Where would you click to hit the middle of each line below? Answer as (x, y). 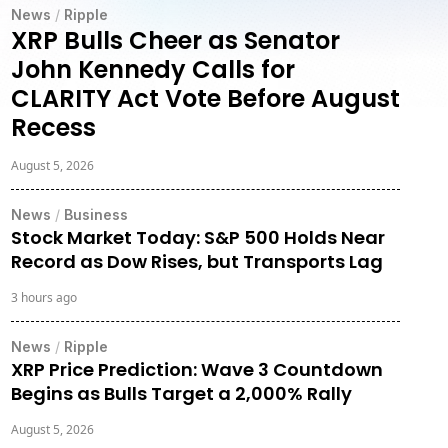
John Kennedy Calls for (152, 69)
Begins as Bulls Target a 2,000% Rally (181, 393)
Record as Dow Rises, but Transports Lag (196, 261)
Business (95, 214)
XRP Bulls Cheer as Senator (175, 40)
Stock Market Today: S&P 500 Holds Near (197, 237)
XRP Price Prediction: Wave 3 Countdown (196, 369)
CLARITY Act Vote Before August (205, 98)
